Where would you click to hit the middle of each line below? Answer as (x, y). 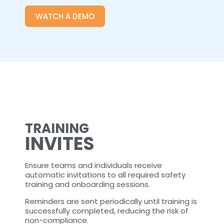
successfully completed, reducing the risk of (107, 210)
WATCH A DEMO (65, 16)
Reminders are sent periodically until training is (111, 201)
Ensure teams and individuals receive (93, 165)
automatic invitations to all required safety (105, 174)
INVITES (60, 143)
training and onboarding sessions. (87, 184)
